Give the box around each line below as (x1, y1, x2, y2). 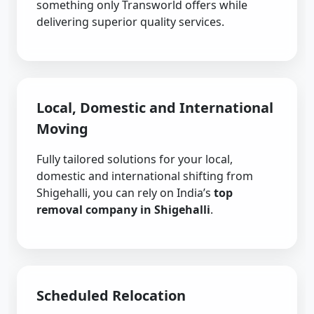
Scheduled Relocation (36, 286, 186, 305)
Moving (36, 119, 88, 138)
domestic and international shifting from (36, 168, 253, 184)
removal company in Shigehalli (36, 202, 210, 217)
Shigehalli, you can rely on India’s (36, 185, 214, 200)
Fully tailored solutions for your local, (36, 151, 233, 167)
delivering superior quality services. (36, 14, 224, 29)
